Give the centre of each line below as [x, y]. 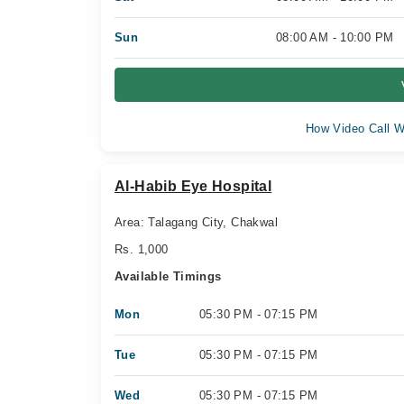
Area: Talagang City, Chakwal [196, 222]
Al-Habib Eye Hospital [193, 186]
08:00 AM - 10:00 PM [335, 37]
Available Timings [168, 276]
